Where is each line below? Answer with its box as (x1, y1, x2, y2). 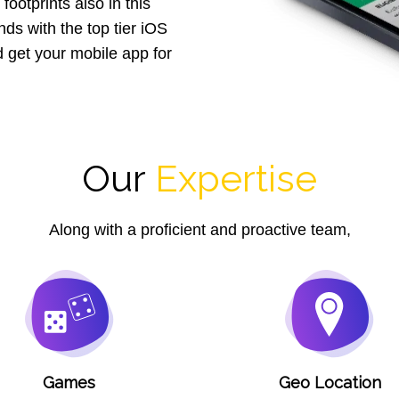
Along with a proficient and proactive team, (48, 221, 351, 239)
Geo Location (278, 373, 381, 392)
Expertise (155, 157, 317, 200)
